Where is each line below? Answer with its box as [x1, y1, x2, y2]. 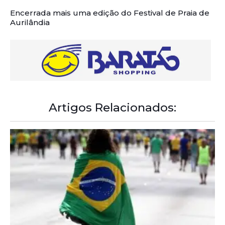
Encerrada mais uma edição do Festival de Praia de [10, 8, 209, 18]
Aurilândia [10, 17, 50, 27]
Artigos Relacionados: [49, 100, 176, 115]
